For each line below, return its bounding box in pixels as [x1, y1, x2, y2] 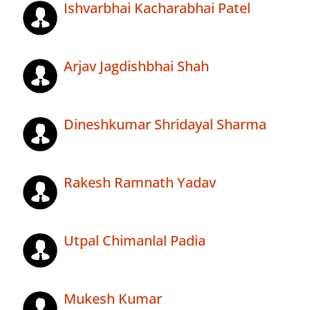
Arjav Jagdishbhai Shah [64, 57, 209, 76]
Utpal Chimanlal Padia [64, 231, 206, 250]
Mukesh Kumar [64, 289, 162, 309]
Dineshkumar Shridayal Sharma [64, 115, 266, 134]
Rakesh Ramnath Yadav [64, 173, 216, 192]
